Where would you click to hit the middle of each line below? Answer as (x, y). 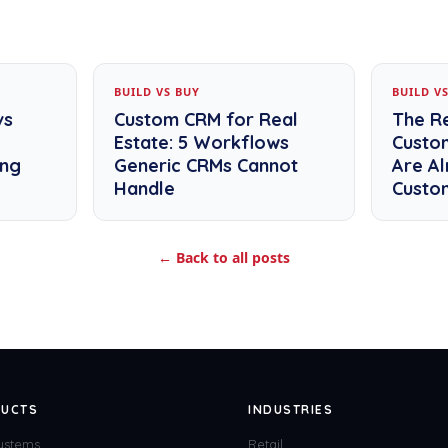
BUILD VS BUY (156, 91)
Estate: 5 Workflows (201, 142)
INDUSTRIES (290, 409)
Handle (144, 188)
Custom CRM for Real (205, 119)
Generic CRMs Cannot (205, 165)
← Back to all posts (224, 257)
